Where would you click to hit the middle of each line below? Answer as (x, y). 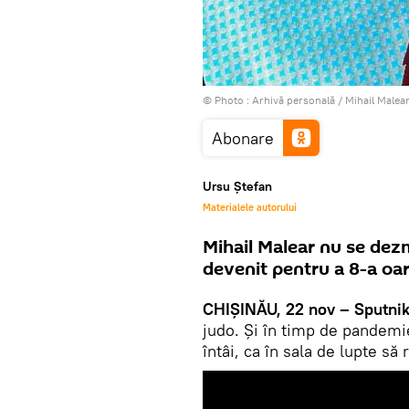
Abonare (243, 138)
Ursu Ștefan (237, 186)
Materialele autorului (250, 207)
